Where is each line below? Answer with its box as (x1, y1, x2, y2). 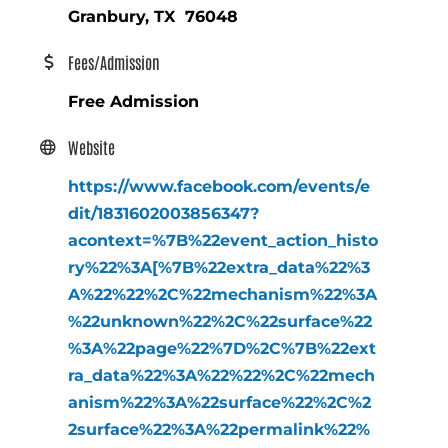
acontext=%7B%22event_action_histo (68, 230, 379, 250)
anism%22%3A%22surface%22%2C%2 (68, 392, 372, 412)
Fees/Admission (68, 51, 161, 72)
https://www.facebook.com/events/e (68, 176, 371, 196)
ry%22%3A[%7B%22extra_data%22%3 (68, 257, 371, 277)
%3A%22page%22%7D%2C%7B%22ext (68, 338, 377, 358)
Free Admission (68, 91, 200, 111)
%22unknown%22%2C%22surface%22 (68, 311, 373, 331)
